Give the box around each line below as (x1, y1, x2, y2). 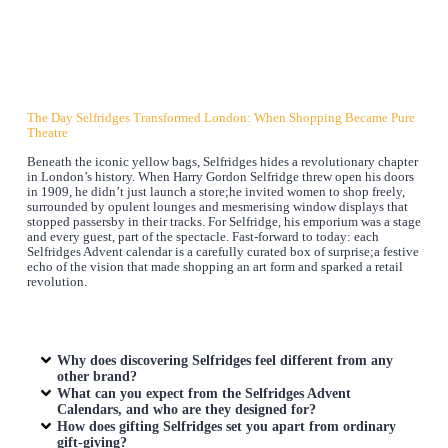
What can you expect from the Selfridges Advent (57, 384, 352, 401)
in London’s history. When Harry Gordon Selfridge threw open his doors (26, 169, 414, 184)
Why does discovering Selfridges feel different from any (57, 351, 394, 368)
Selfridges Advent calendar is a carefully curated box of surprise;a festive (26, 244, 419, 259)
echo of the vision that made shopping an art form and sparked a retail (26, 259, 403, 274)
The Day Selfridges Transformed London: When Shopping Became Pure (26, 111, 415, 126)
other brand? (57, 367, 138, 384)
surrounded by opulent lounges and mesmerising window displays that (26, 199, 408, 214)
